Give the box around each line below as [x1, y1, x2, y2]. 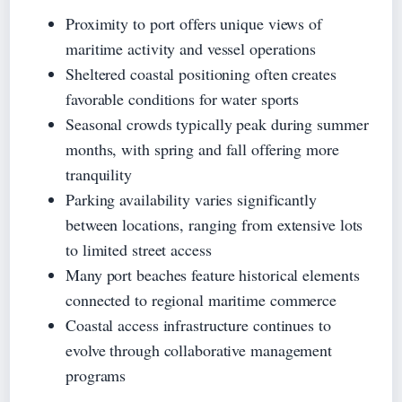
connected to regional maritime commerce [66, 288, 337, 310]
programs [66, 363, 127, 386]
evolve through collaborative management [66, 338, 333, 361]
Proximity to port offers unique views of [66, 12, 322, 34]
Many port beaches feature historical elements [66, 263, 360, 285]
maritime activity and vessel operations [66, 37, 317, 59]
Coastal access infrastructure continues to [66, 313, 331, 336]
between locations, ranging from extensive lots [66, 213, 363, 235]
